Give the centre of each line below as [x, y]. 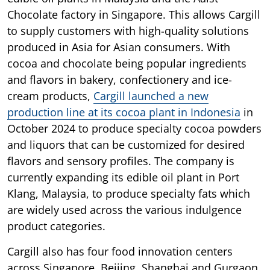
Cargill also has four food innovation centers [120, 251]
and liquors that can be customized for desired [126, 144]
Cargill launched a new [151, 96]
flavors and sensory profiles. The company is [121, 161]
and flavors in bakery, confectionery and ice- [120, 79]
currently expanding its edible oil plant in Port [123, 177]
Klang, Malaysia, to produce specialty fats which [129, 193]
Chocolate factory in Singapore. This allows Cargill [134, 14]
